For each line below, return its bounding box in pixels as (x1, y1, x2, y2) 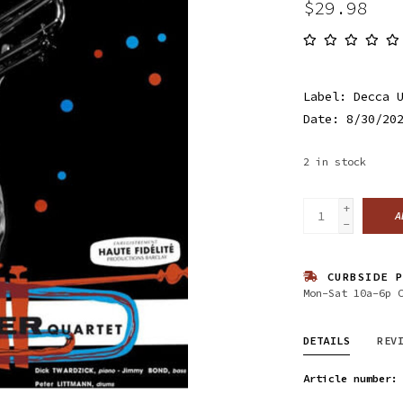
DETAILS (302, 333, 350, 347)
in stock (315, 154, 366, 168)
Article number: (302, 371, 398, 385)
